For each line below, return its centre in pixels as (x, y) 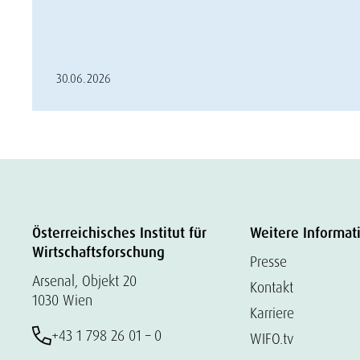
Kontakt (272, 287)
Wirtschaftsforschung (98, 252)
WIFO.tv (272, 339)
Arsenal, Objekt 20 (84, 281)
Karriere (272, 313)
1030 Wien (62, 300)
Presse (269, 262)
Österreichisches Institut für (119, 233)
